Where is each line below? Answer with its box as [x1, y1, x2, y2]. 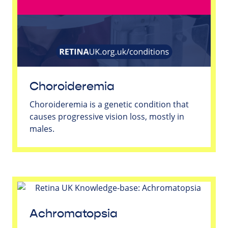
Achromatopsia [30, 206, 118, 221]
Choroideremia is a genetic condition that [30, 98, 189, 110]
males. [30, 123, 54, 134]
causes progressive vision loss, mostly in [30, 110, 184, 122]
